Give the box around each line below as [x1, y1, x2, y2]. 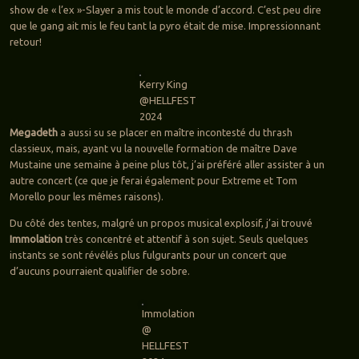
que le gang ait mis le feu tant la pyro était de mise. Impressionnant [9, 20, 321, 32]
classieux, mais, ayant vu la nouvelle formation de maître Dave [9, 143, 297, 155]
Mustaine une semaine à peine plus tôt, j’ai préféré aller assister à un [9, 159, 325, 171]
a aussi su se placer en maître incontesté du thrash [57, 127, 292, 139]
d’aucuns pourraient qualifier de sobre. [9, 265, 190, 277]
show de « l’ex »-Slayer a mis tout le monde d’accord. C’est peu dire [9, 4, 321, 16]
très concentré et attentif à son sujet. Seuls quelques [64, 233, 309, 245]
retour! [9, 36, 42, 48]
